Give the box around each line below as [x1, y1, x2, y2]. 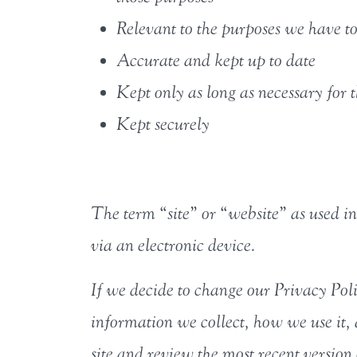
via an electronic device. [91, 235, 256, 257]
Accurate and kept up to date [116, 50, 316, 72]
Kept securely [116, 114, 210, 135]
